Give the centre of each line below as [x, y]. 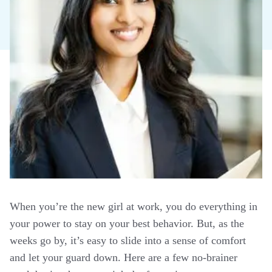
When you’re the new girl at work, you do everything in [134, 206]
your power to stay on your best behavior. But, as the [127, 223]
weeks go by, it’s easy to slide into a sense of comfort [128, 240]
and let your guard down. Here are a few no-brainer [124, 257]
